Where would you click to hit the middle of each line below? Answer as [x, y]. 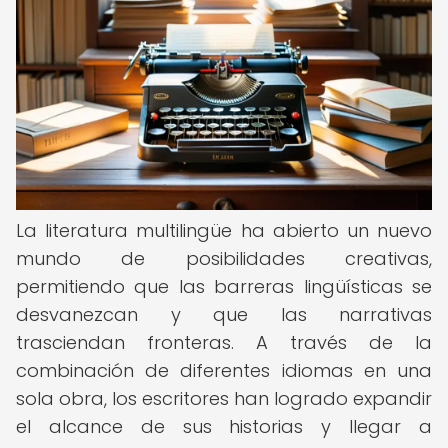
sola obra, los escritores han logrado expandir [224, 398]
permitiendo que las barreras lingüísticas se [224, 286]
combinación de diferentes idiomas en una [224, 370]
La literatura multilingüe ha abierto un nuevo [224, 230]
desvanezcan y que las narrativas [224, 314]
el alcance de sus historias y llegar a [224, 426]
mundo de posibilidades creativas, [224, 258]
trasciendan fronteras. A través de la [224, 342]
